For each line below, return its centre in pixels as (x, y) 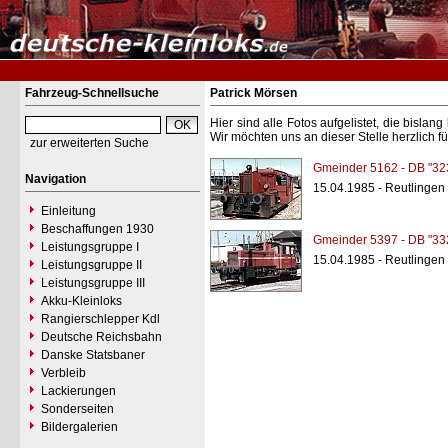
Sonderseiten (77, 409)
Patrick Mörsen (253, 93)
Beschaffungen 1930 (97, 229)
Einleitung (68, 211)
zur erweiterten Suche (89, 143)
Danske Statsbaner (93, 355)
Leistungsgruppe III (93, 283)
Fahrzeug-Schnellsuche (92, 93)
